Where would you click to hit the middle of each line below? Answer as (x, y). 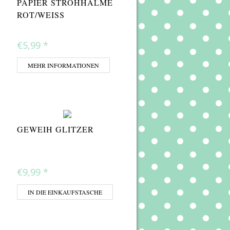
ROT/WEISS (38, 15)
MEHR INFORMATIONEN (63, 65)
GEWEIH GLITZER (55, 129)
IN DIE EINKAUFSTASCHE (65, 192)
